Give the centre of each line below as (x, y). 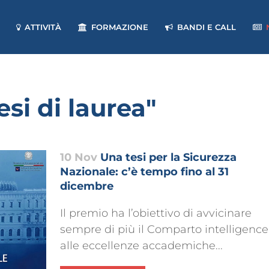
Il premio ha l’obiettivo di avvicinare (156, 213)
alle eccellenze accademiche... (141, 246)
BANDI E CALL (207, 27)
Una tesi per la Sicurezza (168, 157)
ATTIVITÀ (43, 27)
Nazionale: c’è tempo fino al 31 (144, 172)
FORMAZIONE (120, 27)
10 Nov (78, 157)
